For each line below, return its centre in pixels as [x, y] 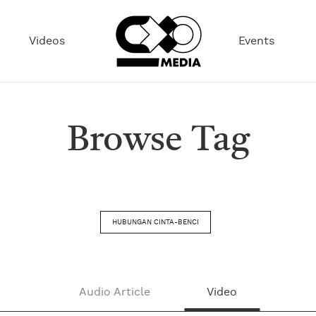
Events [256, 41]
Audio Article [115, 292]
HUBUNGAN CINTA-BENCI [155, 222]
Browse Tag [158, 141]
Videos [47, 41]
